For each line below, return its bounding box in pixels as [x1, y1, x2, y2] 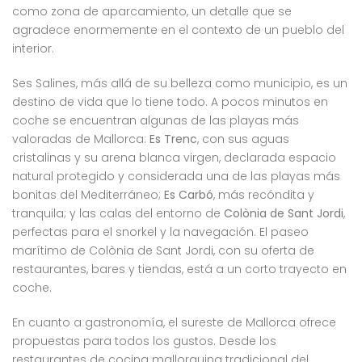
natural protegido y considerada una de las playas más [12, 168, 340, 185]
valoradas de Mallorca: [12, 131, 149, 148]
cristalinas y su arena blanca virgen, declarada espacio [12, 149, 336, 166]
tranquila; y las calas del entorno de [12, 205, 224, 222]
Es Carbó [164, 187, 213, 204]
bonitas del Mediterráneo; [12, 187, 164, 204]
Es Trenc [149, 131, 197, 148]
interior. [12, 40, 54, 57]
